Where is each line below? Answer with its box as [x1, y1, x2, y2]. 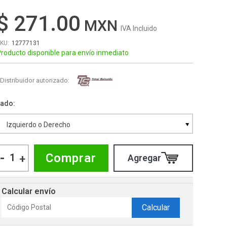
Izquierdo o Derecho [6, 120, 70, 129]
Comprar [46, 150, 97, 165]
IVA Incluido [120, 24, 157, 32]
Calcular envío [1, 186, 56, 196]
